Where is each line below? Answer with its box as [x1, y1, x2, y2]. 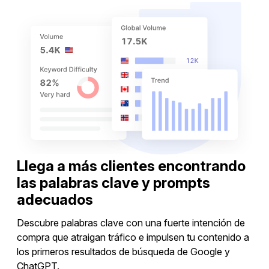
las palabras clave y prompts [17, 174, 210, 192]
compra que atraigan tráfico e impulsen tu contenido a [17, 231, 249, 243]
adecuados [17, 190, 93, 208]
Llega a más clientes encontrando [17, 157, 246, 175]
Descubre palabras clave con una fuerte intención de [17, 216, 245, 229]
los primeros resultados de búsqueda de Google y [17, 245, 230, 258]
